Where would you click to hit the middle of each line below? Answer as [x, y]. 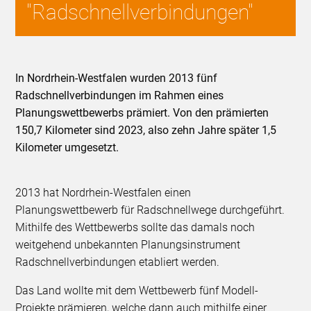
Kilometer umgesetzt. [67, 147]
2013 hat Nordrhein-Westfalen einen [103, 192]
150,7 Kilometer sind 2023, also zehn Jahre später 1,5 [146, 130]
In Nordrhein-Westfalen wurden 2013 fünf [117, 78]
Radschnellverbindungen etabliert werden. [119, 262]
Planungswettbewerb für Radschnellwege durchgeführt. [150, 210]
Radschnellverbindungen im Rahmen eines [120, 95]
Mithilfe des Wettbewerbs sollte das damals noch [135, 227]
